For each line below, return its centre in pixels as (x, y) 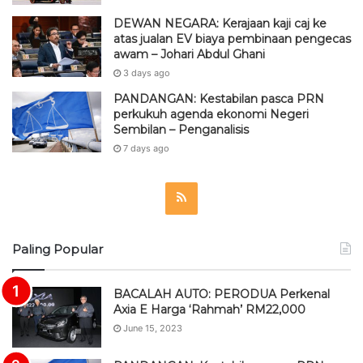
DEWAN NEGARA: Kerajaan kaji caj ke (220, 23)
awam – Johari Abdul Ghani (189, 54)
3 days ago (147, 73)
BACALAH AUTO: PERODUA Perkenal (222, 294)
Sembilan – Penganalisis (181, 129)
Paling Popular (58, 249)
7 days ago (146, 148)
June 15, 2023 (153, 328)
